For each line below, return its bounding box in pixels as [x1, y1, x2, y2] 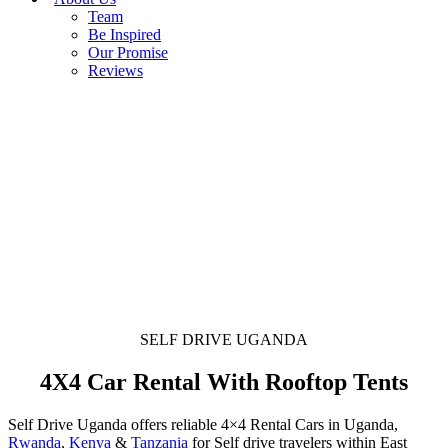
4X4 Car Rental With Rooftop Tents [40, 368, 408, 395]
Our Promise [88, 44, 168, 61]
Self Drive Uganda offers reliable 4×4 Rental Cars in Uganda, [8, 415, 398, 433]
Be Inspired [88, 26, 161, 43]
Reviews [88, 62, 143, 79]
